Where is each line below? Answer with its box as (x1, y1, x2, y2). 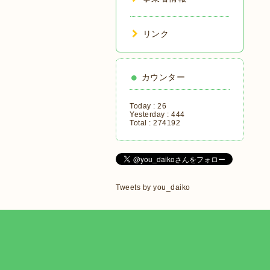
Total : (130, 119, 153, 127)
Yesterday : (130, 110, 171, 119)
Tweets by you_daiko (116, 183, 190, 192)
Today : (130, 102, 157, 110)
